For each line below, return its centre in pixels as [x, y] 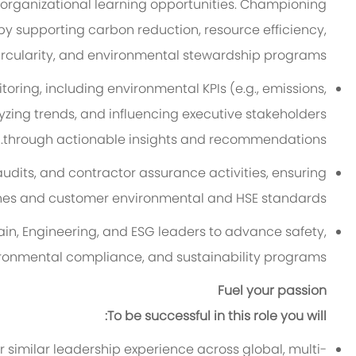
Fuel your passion [273, 291]
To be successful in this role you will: [217, 316]
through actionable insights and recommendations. [165, 140]
